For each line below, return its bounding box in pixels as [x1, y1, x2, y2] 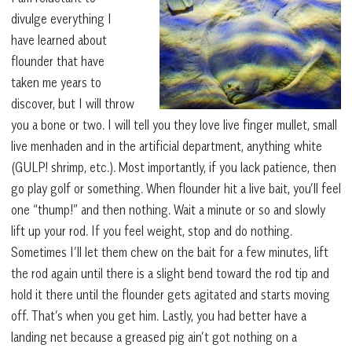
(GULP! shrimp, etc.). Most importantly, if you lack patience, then [11, 159, 336, 176]
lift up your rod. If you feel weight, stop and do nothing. [11, 223, 292, 240]
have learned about [11, 32, 107, 49]
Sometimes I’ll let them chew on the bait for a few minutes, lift [11, 244, 328, 261]
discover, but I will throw [11, 96, 134, 112]
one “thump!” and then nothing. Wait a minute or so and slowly [11, 202, 325, 218]
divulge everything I [11, 11, 112, 27]
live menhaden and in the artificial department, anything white [11, 138, 322, 155]
